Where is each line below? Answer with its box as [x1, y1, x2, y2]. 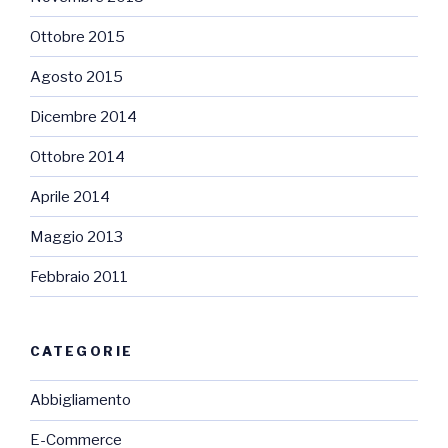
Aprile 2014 [30, 187, 110, 206]
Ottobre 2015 [30, 27, 125, 46]
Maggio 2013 [30, 227, 123, 246]
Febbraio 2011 [30, 267, 128, 286]
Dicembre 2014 [30, 107, 137, 126]
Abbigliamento [30, 391, 131, 410]
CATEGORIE [30, 343, 134, 360]
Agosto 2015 [30, 67, 123, 86]
